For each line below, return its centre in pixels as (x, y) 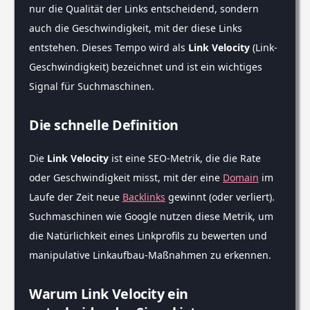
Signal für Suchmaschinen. (92, 86)
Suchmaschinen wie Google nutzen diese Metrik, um (151, 217)
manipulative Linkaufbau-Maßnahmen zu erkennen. (150, 255)
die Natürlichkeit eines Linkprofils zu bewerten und (148, 236)
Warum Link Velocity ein (109, 294)
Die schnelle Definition (104, 125)
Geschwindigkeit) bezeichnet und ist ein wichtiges (146, 67)
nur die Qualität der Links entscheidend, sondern (144, 9)
